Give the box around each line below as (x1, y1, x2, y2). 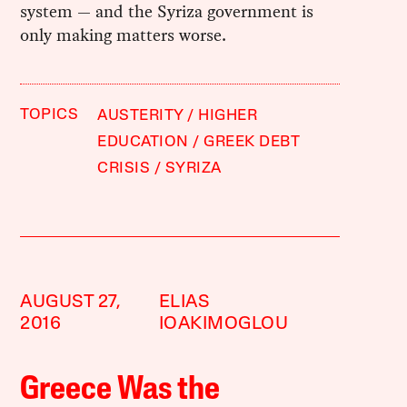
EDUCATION (97, 134, 189, 150)
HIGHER (198, 107, 258, 124)
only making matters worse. (20, 22, 227, 47)
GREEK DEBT (203, 134, 301, 150)
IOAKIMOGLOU (158, 314, 289, 333)
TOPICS (20, 106, 79, 123)
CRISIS (97, 160, 151, 176)
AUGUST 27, (20, 293, 122, 312)
